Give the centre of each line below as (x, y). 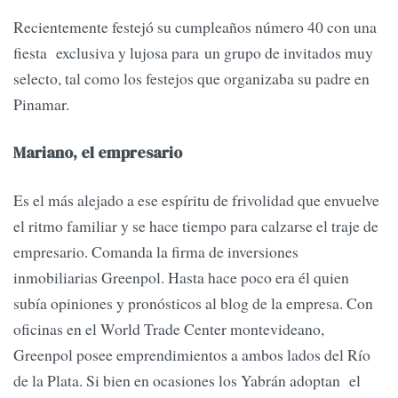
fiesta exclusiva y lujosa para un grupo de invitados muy (193, 53)
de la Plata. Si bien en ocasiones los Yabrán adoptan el (187, 381)
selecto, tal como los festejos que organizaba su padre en (191, 79)
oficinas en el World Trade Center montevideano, (169, 329)
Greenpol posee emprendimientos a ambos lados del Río (192, 355)
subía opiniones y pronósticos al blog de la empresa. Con (193, 303)
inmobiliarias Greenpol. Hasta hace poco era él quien (181, 278)
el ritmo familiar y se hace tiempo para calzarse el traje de (196, 226)
